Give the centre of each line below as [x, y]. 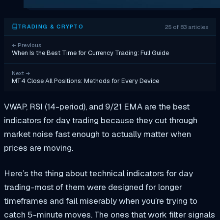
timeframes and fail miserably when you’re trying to [101, 201]
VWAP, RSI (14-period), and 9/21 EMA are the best [97, 106]
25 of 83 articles [187, 27]
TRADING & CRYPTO [51, 27]
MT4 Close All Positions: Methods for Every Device [85, 81]
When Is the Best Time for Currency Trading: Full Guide [90, 53]
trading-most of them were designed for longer [93, 187]
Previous [29, 45]
